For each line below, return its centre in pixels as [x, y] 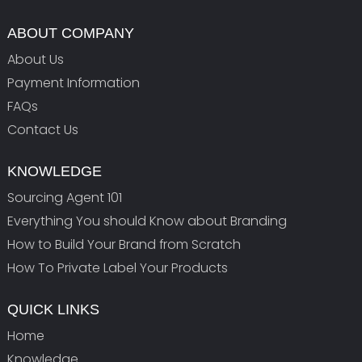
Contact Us [42, 129]
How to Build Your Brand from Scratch [124, 244]
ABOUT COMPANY [70, 33]
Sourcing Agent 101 [64, 197]
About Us [35, 59]
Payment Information [73, 82]
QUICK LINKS [53, 309]
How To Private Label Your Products [117, 267]
